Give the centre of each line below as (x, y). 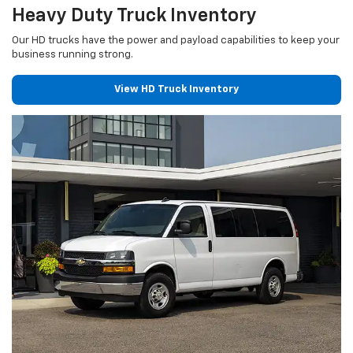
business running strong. (72, 54)
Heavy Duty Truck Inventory (134, 15)
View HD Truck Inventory (176, 90)
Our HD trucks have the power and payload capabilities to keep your (176, 40)
